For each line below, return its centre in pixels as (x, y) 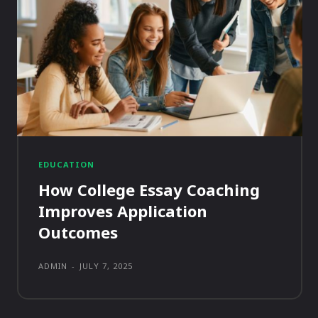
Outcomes (78, 232)
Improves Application (123, 211)
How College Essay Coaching (149, 190)
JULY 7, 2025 (106, 266)
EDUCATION (66, 165)
